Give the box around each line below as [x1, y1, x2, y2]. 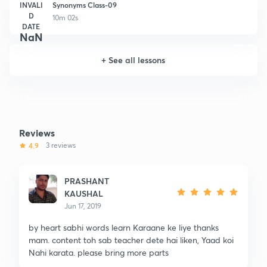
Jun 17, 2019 [64, 201, 101, 210]
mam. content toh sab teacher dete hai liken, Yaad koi [29, 234, 234, 246]
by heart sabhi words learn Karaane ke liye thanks [29, 221, 219, 233]
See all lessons [108, 54, 166, 66]
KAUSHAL [64, 187, 103, 199]
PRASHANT [64, 175, 109, 187]
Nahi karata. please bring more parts [29, 246, 169, 258]
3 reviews [46, 140, 76, 150]
